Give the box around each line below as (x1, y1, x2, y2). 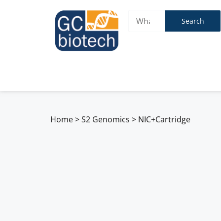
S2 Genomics (81, 113, 130, 125)
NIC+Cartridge (138, 113, 190, 125)
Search (181, 16, 204, 26)
